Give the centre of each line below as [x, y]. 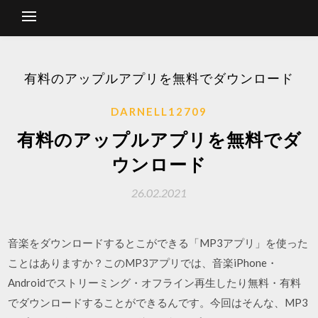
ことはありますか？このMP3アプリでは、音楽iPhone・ [143, 263]
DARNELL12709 [159, 111]
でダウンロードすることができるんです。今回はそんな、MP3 [158, 302]
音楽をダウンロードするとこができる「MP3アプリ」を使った [158, 243]
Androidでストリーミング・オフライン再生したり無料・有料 [155, 283]
